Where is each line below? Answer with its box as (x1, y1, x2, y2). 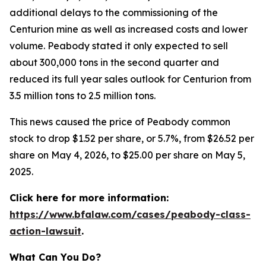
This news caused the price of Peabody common (9, 116, 230, 128)
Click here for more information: (9, 192, 169, 204)
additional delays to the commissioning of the (9, 7, 218, 18)
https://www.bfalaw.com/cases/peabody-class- (9, 208, 251, 220)
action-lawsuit (9, 225, 81, 237)
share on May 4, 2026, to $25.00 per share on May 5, (9, 149, 245, 161)
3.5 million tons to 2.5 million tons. (9, 90, 156, 102)
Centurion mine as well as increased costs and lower (9, 23, 248, 35)
